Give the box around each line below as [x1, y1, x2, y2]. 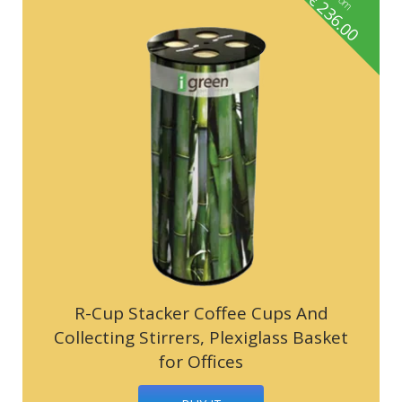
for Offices [159, 349, 243, 373]
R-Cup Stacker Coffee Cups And [74, 301, 328, 325]
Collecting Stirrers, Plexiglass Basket [54, 325, 348, 349]
